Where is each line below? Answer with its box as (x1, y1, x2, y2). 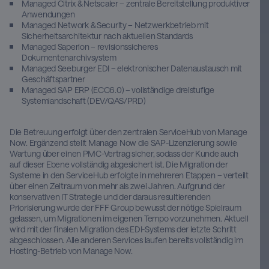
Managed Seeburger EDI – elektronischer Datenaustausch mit (22, 63, 243, 74)
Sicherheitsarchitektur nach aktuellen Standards (22, 31, 193, 41)
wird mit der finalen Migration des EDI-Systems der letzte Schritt (10, 224, 237, 235)
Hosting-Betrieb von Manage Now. (10, 246, 133, 256)
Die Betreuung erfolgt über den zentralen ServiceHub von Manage (10, 127, 247, 138)
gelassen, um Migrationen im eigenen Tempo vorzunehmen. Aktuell (10, 213, 249, 224)
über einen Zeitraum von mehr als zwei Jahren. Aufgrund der (10, 181, 225, 192)
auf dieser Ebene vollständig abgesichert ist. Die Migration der (10, 159, 228, 170)
